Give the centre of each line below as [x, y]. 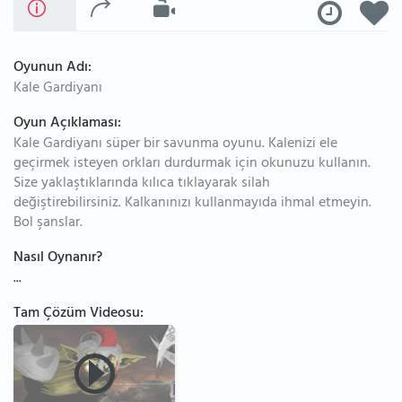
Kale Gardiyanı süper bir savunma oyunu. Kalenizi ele [175, 144]
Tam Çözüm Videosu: [79, 314]
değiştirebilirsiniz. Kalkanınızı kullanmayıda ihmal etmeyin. [192, 204]
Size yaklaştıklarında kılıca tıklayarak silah [142, 184]
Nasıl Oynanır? [58, 258]
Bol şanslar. [48, 223]
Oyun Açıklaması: [67, 124]
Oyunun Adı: [52, 68]
